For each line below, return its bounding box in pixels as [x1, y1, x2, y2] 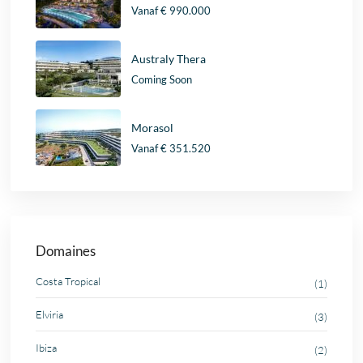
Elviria [36, 308, 64, 322]
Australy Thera [131, 51, 207, 66]
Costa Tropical [36, 275, 101, 288]
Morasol [131, 120, 174, 135]
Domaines [36, 242, 96, 260]
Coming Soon [131, 72, 193, 86]
